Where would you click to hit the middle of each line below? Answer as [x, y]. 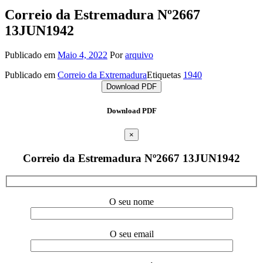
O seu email [131, 234]
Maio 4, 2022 [82, 55]
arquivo [139, 55]
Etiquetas [165, 75]
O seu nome [131, 201]
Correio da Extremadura [102, 75]
